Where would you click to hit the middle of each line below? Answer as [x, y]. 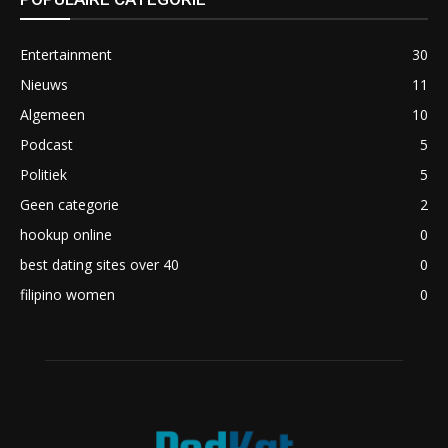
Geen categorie [69, 204]
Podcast [46, 144]
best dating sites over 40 [99, 264]
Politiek [43, 174]
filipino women [67, 294]
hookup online [66, 234]
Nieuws [44, 84]
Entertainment [66, 54]
